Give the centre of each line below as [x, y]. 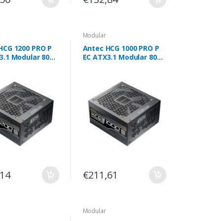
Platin [93, 66]
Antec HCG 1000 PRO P [121, 48]
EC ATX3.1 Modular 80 [88, 57]
